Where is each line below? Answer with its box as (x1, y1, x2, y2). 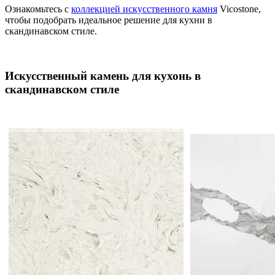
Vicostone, (217, 4, 261, 15)
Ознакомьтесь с (5, 4, 71, 15)
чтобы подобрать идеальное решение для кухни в (5, 15, 212, 26)
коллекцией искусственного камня (71, 4, 217, 15)
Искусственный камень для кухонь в (5, 69, 201, 83)
